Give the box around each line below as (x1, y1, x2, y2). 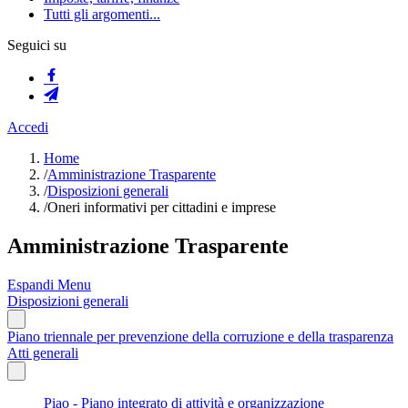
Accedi (7, 119, 48, 135)
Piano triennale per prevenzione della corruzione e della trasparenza (7, 328, 393, 344)
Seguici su (7, 37, 66, 53)
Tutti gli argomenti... (44, 6, 160, 22)
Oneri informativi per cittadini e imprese (47, 199, 276, 215)
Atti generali (7, 344, 78, 361)
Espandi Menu (7, 276, 91, 292)
